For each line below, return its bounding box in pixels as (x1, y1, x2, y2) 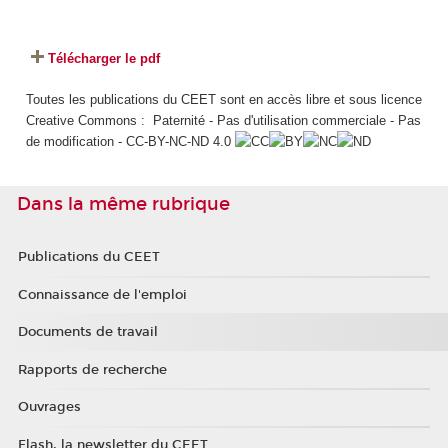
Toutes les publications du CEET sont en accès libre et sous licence (25, 91, 422, 107)
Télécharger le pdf (47, 51, 160, 67)
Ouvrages (17, 399, 81, 416)
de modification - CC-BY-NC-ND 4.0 (25, 133, 235, 149)
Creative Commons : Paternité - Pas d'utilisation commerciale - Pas (25, 112, 421, 128)
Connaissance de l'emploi (17, 286, 187, 303)
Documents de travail (17, 324, 158, 341)
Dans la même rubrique (17, 193, 230, 216)
